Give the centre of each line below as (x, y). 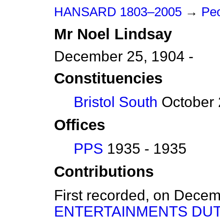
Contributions (104, 172)
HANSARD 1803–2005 (118, 12)
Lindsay (143, 34)
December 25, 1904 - (124, 56)
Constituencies (108, 79)
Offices (80, 125)
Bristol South (116, 102)
